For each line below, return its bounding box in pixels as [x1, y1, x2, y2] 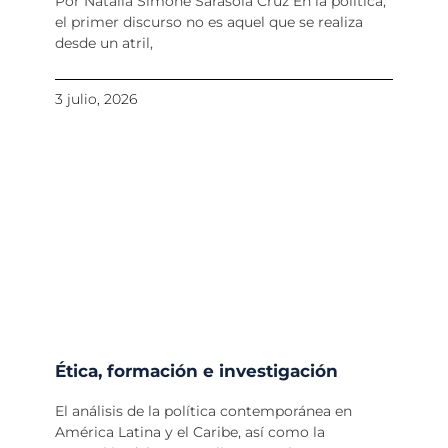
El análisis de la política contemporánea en [54, 402, 352, 421]
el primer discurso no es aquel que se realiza [54, 13, 363, 32]
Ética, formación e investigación [54, 361, 338, 382]
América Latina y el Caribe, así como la [54, 423, 325, 442]
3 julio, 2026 [54, 90, 137, 109]
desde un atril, [54, 34, 153, 53]
